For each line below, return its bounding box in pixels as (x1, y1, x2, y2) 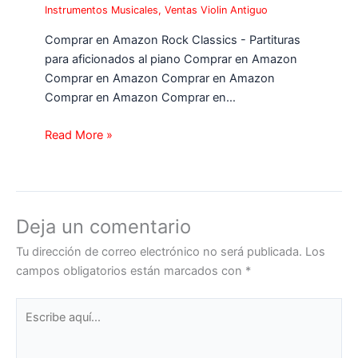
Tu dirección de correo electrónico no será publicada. (16, 245, 302, 259)
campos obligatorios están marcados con (16, 264, 245, 278)
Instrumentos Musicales (45, 4, 159, 17)
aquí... (15, 318, 47, 333)
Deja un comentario (16, 215, 191, 238)
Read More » (45, 127, 113, 142)
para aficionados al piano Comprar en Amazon (45, 51, 298, 66)
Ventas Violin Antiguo (165, 4, 268, 17)
